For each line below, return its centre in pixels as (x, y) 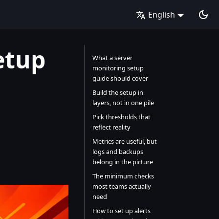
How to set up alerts (121, 211)
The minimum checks (123, 176)
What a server (112, 58)
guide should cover (120, 78)
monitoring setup (118, 68)
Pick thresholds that (121, 117)
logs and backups (118, 152)
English (162, 15)
